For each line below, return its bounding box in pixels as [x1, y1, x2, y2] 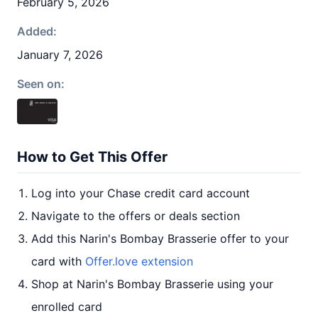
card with [31, 254, 85, 268]
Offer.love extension [85, 254, 193, 268]
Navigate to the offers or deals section [31, 209, 240, 223]
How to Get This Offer [17, 148, 168, 165]
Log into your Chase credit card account [31, 186, 250, 200]
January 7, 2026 [17, 48, 103, 62]
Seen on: [17, 77, 65, 91]
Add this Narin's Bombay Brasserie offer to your [31, 231, 289, 246]
